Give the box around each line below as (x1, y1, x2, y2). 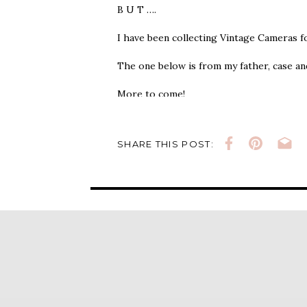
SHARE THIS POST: (117, 138, 214, 149)
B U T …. (117, 3, 156, 16)
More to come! (117, 88, 185, 100)
